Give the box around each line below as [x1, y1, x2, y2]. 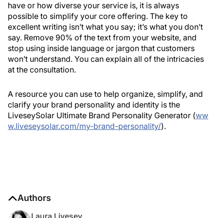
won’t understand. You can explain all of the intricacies [8, 54, 204, 64]
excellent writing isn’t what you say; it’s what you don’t [8, 22, 203, 32]
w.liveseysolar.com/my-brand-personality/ [8, 121, 161, 131]
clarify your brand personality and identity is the [8, 100, 180, 109]
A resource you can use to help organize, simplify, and [8, 89, 203, 99]
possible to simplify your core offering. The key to [8, 11, 188, 21]
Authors [18, 193, 51, 203]
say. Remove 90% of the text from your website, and [8, 33, 197, 42]
